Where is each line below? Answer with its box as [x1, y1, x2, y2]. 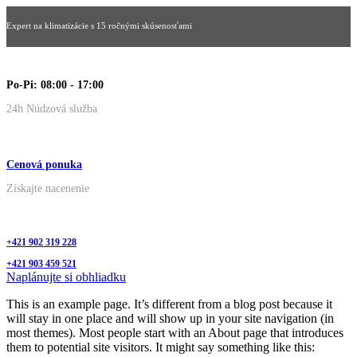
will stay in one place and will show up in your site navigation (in [6, 312, 334, 325]
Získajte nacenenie [6, 182, 89, 194]
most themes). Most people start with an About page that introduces [6, 326, 343, 339]
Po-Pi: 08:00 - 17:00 [6, 79, 104, 91]
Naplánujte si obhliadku [6, 270, 126, 284]
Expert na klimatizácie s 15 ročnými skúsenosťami [6, 21, 192, 30]
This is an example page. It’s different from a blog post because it [6, 297, 332, 311]
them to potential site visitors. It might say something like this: [6, 340, 315, 354]
